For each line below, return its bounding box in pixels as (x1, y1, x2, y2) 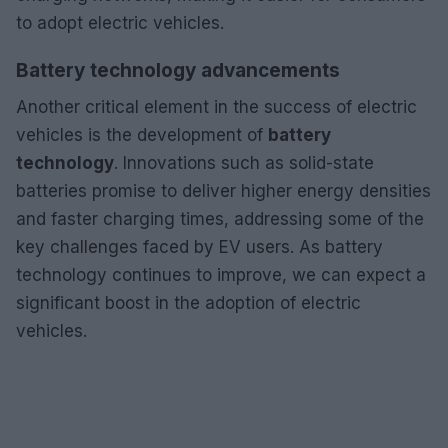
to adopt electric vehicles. (16, 12, 224, 33)
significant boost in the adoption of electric (16, 292, 361, 313)
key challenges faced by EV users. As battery (16, 236, 383, 257)
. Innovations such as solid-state (114, 152, 374, 173)
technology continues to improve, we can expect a (16, 264, 426, 285)
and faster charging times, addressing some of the (16, 208, 424, 229)
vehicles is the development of (16, 124, 268, 145)
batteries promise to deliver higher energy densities (16, 180, 431, 201)
